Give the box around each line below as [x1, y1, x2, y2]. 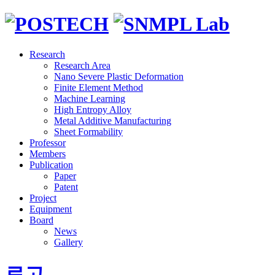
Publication [29, 159, 73, 170]
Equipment [29, 203, 72, 214]
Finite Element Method [54, 82, 143, 93]
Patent [54, 181, 78, 192]
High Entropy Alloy [54, 104, 131, 115]
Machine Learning [54, 93, 125, 104]
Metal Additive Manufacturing [54, 115, 171, 126]
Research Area [54, 60, 110, 71]
